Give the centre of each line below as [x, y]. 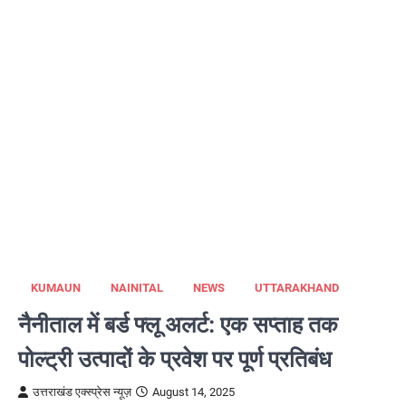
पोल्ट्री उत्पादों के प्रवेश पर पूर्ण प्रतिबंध [175, 359]
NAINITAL [137, 288]
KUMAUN [56, 288]
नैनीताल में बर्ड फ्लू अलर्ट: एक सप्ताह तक [178, 324]
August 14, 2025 [193, 392]
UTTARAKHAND [297, 288]
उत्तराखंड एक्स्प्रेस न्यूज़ [82, 392]
